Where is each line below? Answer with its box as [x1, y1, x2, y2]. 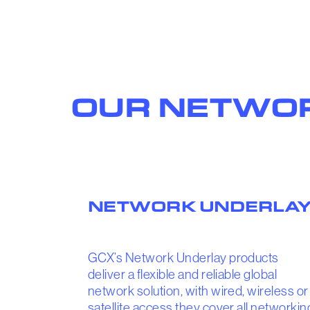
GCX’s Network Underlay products [88, 250, 279, 266]
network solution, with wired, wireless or [88, 284, 309, 299]
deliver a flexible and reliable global [88, 267, 277, 282]
